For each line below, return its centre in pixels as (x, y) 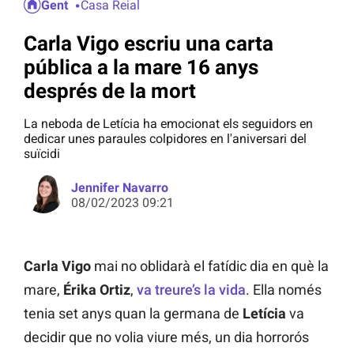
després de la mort (110, 90)
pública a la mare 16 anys (141, 67)
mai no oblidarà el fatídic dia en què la (211, 266)
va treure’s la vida (191, 290)
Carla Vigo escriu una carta (149, 43)
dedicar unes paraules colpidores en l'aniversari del (165, 139)
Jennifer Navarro (120, 188)
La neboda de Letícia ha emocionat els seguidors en (168, 124)
